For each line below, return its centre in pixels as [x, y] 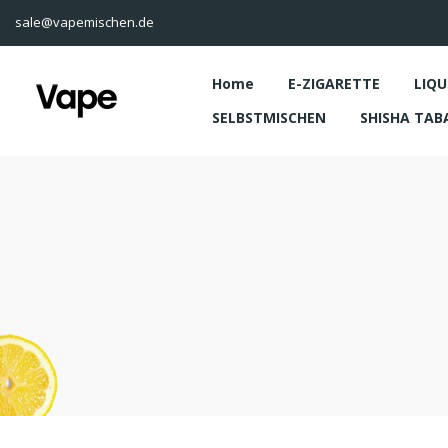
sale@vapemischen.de [84, 22]
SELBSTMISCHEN [269, 117]
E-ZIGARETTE [334, 83]
